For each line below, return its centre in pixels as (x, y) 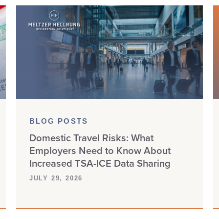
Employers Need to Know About (100, 150)
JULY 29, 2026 (56, 178)
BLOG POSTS (58, 121)
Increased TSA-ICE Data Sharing (100, 163)
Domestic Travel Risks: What (91, 138)
